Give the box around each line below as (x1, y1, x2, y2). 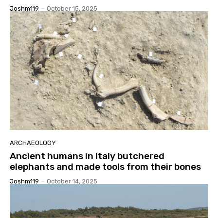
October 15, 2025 (47, 4, 97, 12)
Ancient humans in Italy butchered (10, 150, 164, 162)
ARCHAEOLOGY (10, 139, 56, 147)
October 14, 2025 (47, 178, 97, 185)
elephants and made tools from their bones (10, 161, 201, 173)
